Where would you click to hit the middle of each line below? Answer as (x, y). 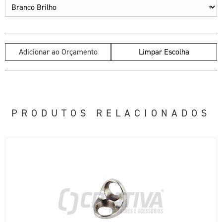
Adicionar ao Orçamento (58, 52)
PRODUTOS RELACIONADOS (111, 113)
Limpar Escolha (164, 52)
